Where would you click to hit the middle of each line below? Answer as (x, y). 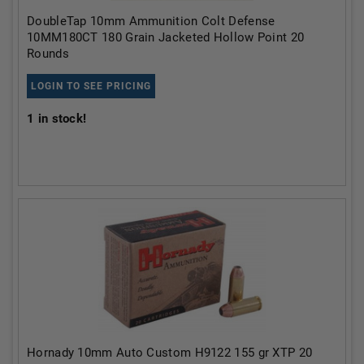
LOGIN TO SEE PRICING (91, 86)
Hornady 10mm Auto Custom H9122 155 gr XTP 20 (170, 353)
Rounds (48, 54)
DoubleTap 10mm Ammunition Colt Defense (151, 21)
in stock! (61, 119)
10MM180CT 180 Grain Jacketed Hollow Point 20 (166, 37)
